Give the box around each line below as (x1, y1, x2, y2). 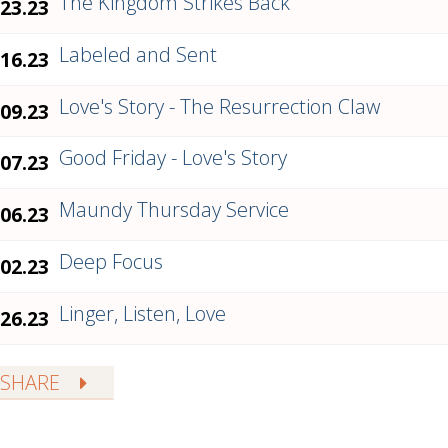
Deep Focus (59, 247, 163, 275)
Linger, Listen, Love (59, 299, 226, 327)
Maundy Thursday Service (59, 196, 289, 224)
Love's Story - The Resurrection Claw (59, 92, 380, 120)
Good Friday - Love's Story (59, 144, 287, 172)
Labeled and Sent (59, 40, 217, 68)
